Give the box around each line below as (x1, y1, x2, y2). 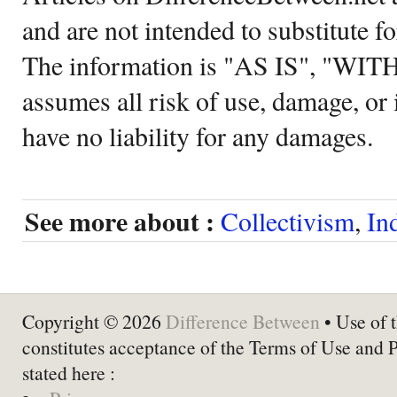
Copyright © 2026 (22, 307, 166, 334)
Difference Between (166, 307, 320, 334)
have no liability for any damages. (22, 117, 373, 153)
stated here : (22, 359, 115, 385)
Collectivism (221, 202, 354, 238)
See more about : (25, 201, 214, 240)
